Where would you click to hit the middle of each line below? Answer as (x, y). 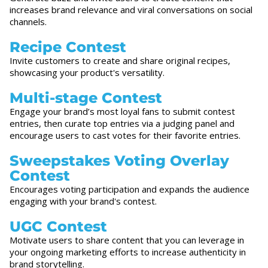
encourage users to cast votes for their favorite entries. (125, 135)
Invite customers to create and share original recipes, (120, 61)
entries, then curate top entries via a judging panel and (122, 124)
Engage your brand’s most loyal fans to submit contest (122, 112)
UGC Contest (58, 227)
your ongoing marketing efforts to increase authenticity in (128, 252)
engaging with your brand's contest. (83, 201)
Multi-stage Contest (86, 98)
